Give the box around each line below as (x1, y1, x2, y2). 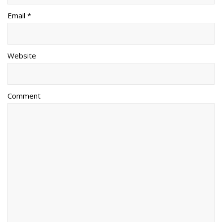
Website (7, 50, 36, 60)
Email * (7, 10, 31, 20)
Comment (7, 90, 41, 101)
